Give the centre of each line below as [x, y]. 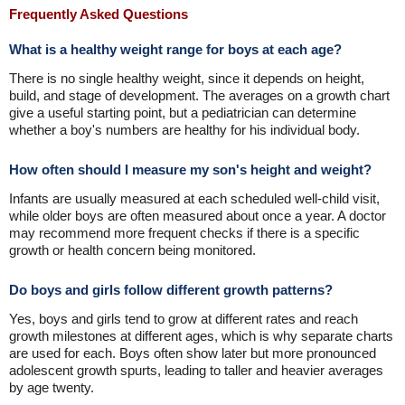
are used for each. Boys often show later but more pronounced [193, 353]
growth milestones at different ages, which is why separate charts [201, 336]
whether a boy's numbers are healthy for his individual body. [184, 130]
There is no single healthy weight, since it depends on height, [187, 78]
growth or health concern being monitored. [132, 250]
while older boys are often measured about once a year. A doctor [198, 216]
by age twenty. [52, 387]
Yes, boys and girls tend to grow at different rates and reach [184, 319]
